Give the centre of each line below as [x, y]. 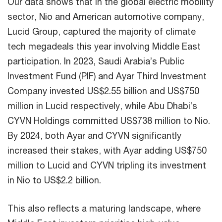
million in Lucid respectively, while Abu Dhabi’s [102, 106]
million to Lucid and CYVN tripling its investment [107, 165]
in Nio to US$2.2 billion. [54, 180]
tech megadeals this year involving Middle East [104, 46]
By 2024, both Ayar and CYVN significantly [94, 136]
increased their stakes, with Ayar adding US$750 [107, 150]
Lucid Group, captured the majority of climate [102, 31]
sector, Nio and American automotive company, [106, 17]
